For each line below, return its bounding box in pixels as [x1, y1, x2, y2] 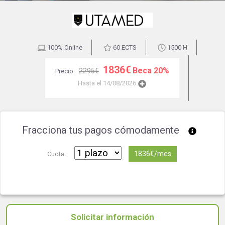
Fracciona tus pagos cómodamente [22, 124, 182, 136]
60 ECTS [111, 43, 137, 51]
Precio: [55, 67, 76, 75]
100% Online [45, 43, 82, 51]
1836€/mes [134, 149, 171, 158]
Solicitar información [71, 211, 154, 222]
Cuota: [47, 150, 66, 158]
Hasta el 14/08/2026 [78, 79, 138, 87]
